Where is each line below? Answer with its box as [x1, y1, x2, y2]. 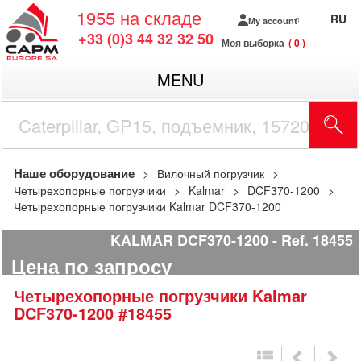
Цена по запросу [11, 252, 172, 280]
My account [247, 14, 297, 27]
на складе [120, 5, 201, 30]
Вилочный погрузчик [157, 165, 264, 181]
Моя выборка [222, 35, 284, 50]
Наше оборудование [14, 164, 135, 182]
